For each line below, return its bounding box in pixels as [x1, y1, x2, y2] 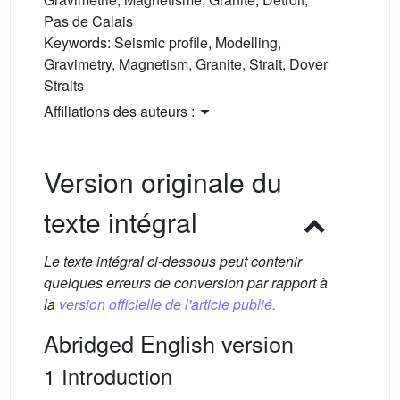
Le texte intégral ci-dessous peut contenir [44, 251, 302, 271]
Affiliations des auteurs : [44, 101, 198, 121]
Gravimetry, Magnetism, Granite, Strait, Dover [44, 54, 328, 74]
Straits [44, 75, 84, 96]
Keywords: [44, 32, 114, 53]
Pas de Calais [44, 11, 133, 31]
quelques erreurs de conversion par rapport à [44, 272, 328, 293]
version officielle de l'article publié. [59, 294, 276, 314]
